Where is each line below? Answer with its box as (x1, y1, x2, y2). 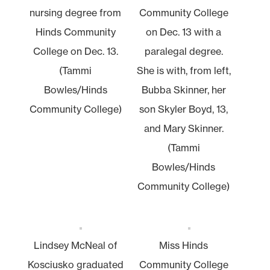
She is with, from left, (136, 64, 231, 77)
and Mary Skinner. (143, 122, 224, 134)
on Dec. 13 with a (146, 25, 222, 38)
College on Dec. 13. (33, 45, 118, 57)
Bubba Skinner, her (141, 83, 226, 96)
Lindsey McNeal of (33, 239, 118, 251)
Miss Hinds (159, 239, 209, 251)
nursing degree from (30, 6, 122, 19)
